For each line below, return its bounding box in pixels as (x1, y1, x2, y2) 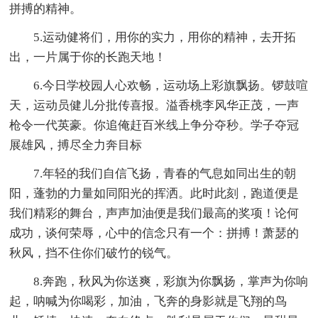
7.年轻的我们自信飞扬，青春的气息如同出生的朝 (33, 167, 297, 181)
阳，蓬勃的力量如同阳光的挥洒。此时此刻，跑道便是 (9, 187, 300, 201)
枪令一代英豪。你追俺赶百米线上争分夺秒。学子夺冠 (9, 119, 300, 133)
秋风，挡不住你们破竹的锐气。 (9, 246, 179, 261)
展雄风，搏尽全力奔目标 (9, 138, 143, 153)
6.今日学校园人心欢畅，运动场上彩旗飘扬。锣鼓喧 (33, 79, 309, 93)
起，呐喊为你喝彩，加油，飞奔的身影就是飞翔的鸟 (9, 295, 287, 309)
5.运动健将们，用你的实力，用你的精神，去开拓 (33, 31, 297, 45)
